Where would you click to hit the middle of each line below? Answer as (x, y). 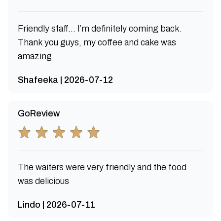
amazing (35, 56)
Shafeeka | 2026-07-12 (65, 80)
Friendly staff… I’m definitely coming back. (100, 29)
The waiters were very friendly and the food (102, 167)
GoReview (39, 113)
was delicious (43, 181)
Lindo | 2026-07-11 (56, 205)
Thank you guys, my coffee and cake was (97, 42)
